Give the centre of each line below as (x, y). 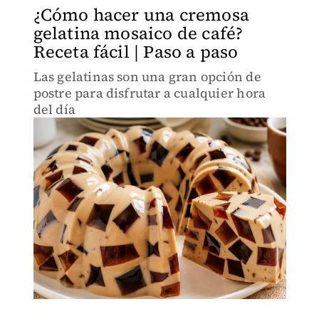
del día (54, 109)
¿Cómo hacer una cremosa (141, 15)
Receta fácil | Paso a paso (136, 52)
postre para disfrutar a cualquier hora (150, 93)
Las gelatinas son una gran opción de (147, 77)
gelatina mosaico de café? (138, 33)
